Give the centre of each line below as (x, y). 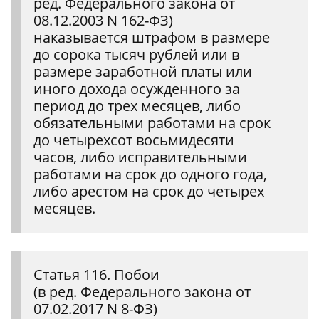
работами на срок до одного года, (150, 174)
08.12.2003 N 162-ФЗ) (103, 20)
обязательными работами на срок (152, 122)
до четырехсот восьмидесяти (134, 140)
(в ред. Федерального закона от (142, 291)
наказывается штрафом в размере (152, 37)
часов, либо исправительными (140, 157)
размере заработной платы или (143, 71)
